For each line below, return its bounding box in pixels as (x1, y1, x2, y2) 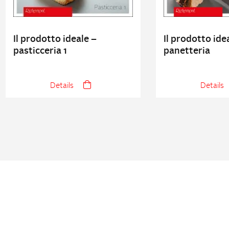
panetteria (163, 47, 210, 56)
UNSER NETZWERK (78, 202, 151, 210)
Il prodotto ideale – (13, 35, 97, 44)
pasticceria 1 (13, 47, 67, 56)
